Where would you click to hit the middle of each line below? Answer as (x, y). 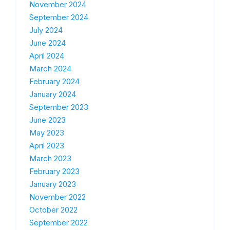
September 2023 (59, 107)
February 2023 (54, 171)
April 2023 (47, 146)
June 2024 (47, 43)
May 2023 (47, 133)
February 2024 (54, 82)
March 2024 (50, 69)
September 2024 (59, 17)
